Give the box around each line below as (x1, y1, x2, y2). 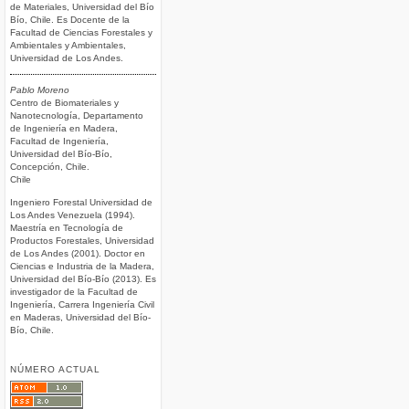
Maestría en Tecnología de (10, 222, 123, 233)
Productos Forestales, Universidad (10, 235, 154, 246)
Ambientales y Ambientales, (10, 39, 126, 50)
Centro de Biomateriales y (10, 98, 119, 109)
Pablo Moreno (10, 85, 69, 96)
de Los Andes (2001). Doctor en (10, 247, 145, 258)
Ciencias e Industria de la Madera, (10, 260, 154, 271)
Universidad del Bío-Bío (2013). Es (10, 273, 156, 284)
